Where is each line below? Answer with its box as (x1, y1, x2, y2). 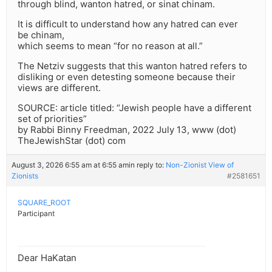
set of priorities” (18, 113, 87, 125)
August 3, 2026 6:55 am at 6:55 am (12, 160, 129, 170)
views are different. (18, 82, 101, 94)
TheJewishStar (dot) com (18, 135, 126, 147)
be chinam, (18, 29, 64, 41)
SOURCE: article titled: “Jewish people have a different (18, 102, 251, 114)
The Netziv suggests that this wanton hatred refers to (18, 60, 247, 72)
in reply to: (129, 160, 166, 170)
